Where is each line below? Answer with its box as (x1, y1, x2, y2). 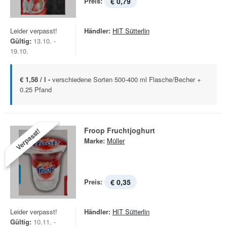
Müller (107, 136, 125, 145)
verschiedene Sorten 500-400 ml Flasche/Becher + (52, 74, 201, 84)
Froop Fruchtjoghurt (84, 125, 155, 135)
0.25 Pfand (20, 85, 52, 94)
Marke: (84, 136, 105, 145)
